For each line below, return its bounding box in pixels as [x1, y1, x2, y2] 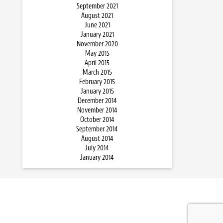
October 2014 [80, 115, 114, 125]
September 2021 [76, 1, 118, 11]
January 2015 [80, 87, 114, 97]
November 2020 [76, 39, 118, 49]
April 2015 [85, 58, 110, 68]
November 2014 [77, 106, 117, 115]
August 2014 [81, 134, 113, 144]
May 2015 [85, 49, 110, 59]
